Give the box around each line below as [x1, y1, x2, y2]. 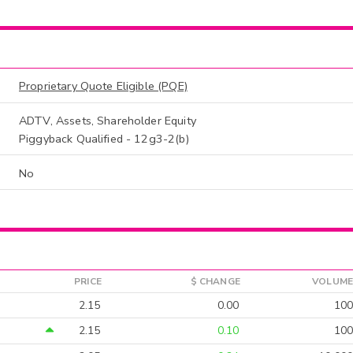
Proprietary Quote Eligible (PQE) [19, 78, 188, 95]
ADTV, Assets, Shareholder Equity [19, 113, 196, 129]
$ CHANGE [190, 275, 240, 288]
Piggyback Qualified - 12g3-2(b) [19, 130, 189, 147]
